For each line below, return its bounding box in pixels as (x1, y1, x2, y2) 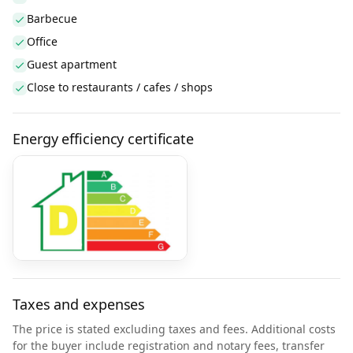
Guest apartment (27, 57, 117, 72)
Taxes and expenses (13, 295, 146, 314)
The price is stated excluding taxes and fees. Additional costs (13, 321, 336, 336)
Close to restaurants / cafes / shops (27, 80, 213, 95)
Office (27, 34, 58, 49)
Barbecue (27, 11, 77, 26)
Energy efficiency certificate (13, 129, 195, 148)
